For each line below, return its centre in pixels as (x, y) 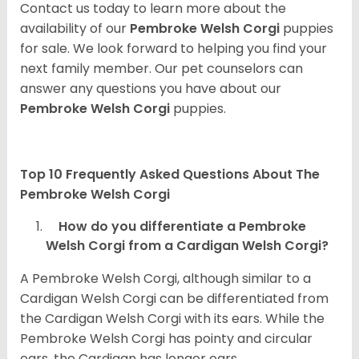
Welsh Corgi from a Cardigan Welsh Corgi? (187, 246)
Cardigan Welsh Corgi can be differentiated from (174, 299)
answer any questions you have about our (151, 89)
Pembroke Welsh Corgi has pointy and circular (166, 339)
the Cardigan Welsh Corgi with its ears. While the (172, 319)
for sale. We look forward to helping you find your (173, 49)
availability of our (75, 29)
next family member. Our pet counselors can (161, 69)
